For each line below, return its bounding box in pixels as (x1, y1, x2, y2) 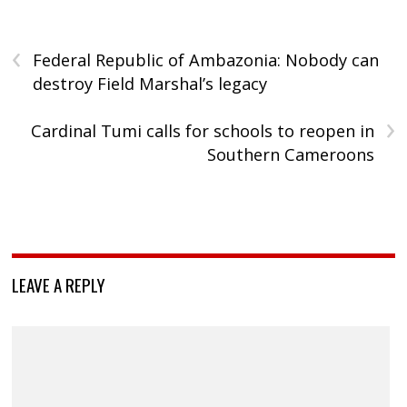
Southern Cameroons (206, 143, 374, 165)
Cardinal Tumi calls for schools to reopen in (30, 119, 374, 142)
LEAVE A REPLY (12, 271, 106, 297)
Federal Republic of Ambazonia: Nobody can (33, 48, 380, 71)
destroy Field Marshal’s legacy (33, 72, 268, 94)
